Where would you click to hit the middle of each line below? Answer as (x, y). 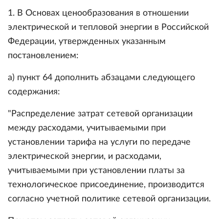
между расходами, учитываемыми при (87, 128)
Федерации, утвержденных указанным (87, 42)
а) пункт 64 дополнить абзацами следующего (101, 78)
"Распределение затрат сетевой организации (100, 114)
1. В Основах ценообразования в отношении (98, 13)
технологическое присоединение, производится (106, 185)
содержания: (34, 92)
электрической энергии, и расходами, (85, 156)
